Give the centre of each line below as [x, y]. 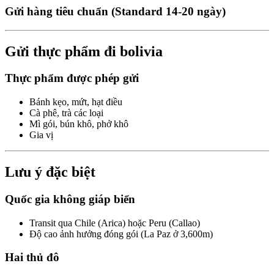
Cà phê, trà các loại [66, 113]
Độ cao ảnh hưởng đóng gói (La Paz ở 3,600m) [121, 234]
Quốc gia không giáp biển [70, 199]
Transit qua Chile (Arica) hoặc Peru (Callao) [115, 223]
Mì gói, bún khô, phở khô [79, 124]
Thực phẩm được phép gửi [72, 78]
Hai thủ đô [32, 257]
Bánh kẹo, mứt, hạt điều [76, 102]
